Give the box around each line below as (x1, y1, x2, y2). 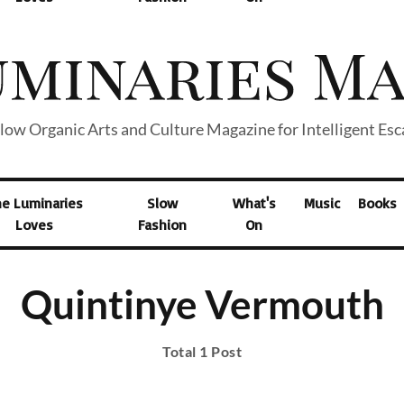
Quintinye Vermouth (20, 280, 384, 327)
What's (232, 194, 276, 212)
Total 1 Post (162, 343, 242, 360)
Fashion (138, 216, 188, 234)
